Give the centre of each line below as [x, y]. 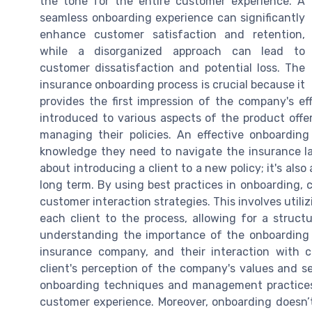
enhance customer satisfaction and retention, [172, 35]
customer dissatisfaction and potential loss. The [172, 68]
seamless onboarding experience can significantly [172, 18]
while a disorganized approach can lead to [172, 52]
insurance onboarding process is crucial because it [172, 85]
